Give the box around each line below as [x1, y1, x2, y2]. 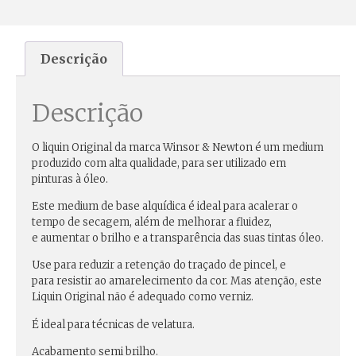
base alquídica [116, 199, 186, 213]
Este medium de [32, 199, 116, 213]
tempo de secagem [32, 215, 130, 229]
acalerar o [248, 199, 298, 213]
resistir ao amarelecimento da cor [56, 274, 226, 288]
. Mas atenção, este [226, 274, 322, 288]
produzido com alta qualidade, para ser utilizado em [32, 156, 286, 170]
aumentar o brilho [41, 230, 131, 245]
